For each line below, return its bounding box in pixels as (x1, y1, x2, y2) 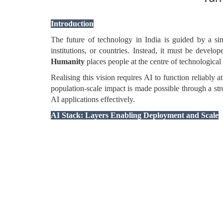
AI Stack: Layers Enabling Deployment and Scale (51, 111, 219, 119)
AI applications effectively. (51, 95, 135, 104)
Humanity (51, 57, 85, 66)
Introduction (51, 19, 94, 28)
